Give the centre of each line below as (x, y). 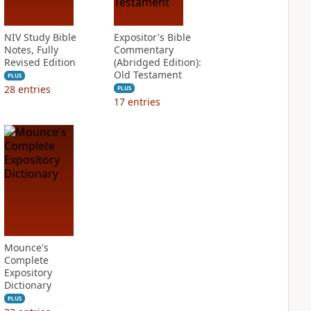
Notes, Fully (31, 50)
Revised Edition (40, 62)
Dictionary (27, 285)
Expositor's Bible (152, 37)
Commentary (143, 50)
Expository (28, 272)
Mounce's (26, 247)
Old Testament (148, 75)
